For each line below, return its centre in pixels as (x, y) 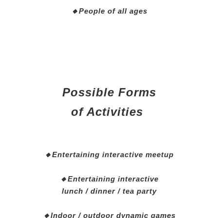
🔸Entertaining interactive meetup (109, 154)
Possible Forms (109, 92)
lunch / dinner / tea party (109, 191)
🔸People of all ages (109, 11)
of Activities (109, 111)
